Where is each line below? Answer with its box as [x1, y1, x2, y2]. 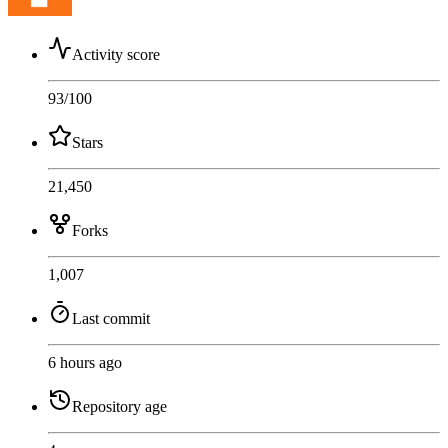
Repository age [72, 397, 167, 415]
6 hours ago [48, 353, 122, 371]
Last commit [72, 309, 150, 327]
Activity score [72, 45, 160, 63]
